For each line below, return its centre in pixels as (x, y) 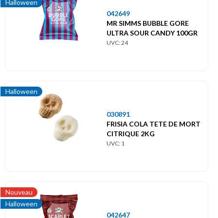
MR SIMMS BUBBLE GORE (148, 23)
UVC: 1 (116, 143)
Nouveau (19, 192)
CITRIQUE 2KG (131, 133)
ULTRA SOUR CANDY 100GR (152, 33)
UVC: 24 (117, 42)
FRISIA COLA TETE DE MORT (154, 124)
